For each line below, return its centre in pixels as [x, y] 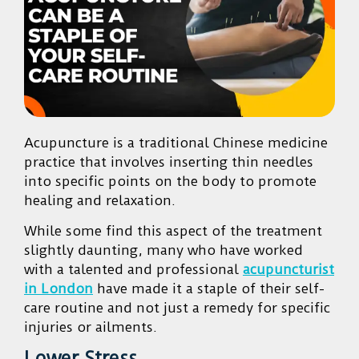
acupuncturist [288, 270]
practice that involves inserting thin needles [169, 161]
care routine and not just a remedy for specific [177, 308]
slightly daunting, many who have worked [163, 250]
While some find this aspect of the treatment [173, 231]
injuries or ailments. [92, 327]
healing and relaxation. [101, 200]
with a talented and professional [133, 270]
